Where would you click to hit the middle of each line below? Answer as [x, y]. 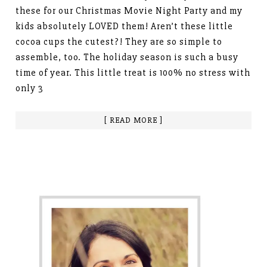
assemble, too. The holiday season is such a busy [127, 57]
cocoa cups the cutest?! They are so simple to [119, 41]
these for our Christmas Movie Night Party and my [129, 10]
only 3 [30, 88]
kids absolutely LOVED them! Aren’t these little [125, 26]
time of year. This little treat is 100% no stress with [133, 72]
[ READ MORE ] [133, 120]
